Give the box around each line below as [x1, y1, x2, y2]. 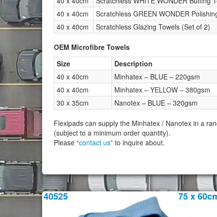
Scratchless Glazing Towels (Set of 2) [96, 21, 210, 31]
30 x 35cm [57, 97, 89, 108]
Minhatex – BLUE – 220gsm [114, 71, 200, 81]
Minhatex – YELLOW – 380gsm [114, 84, 210, 94]
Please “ [54, 137, 79, 147]
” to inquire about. [110, 137, 165, 147]
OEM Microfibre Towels [54, 42, 130, 52]
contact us [79, 137, 110, 147]
